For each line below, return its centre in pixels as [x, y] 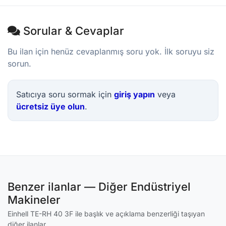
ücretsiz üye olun [50, 106]
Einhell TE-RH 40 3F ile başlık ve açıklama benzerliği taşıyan [106, 214]
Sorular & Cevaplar [72, 31]
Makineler [34, 200]
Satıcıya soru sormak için [65, 94]
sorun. [19, 64]
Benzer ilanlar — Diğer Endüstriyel [99, 187]
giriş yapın [134, 94]
